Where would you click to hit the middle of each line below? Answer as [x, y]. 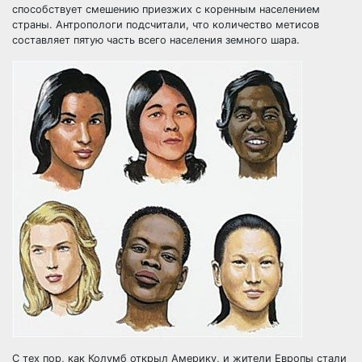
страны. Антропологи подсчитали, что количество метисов [166, 25]
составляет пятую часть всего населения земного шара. [156, 40]
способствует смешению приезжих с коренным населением [166, 9]
